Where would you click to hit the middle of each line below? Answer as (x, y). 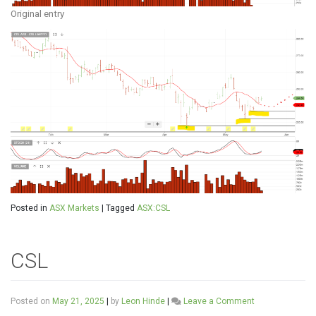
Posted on (31, 301)
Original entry (37, 13)
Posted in (30, 208)
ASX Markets (74, 208)
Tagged (121, 208)
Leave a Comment (219, 301)
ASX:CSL (153, 208)
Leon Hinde (143, 301)
